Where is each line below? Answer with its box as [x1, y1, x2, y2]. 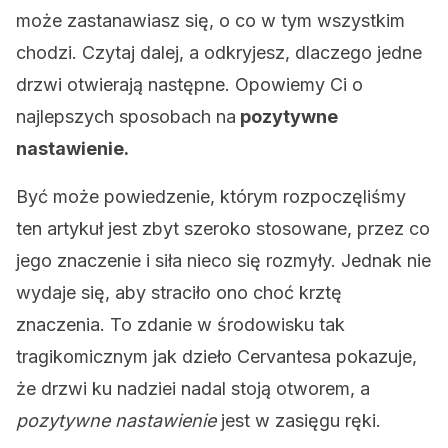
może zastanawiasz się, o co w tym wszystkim [16, 10, 405, 31]
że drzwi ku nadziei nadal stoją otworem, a [16, 378, 370, 399]
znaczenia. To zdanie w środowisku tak [16, 314, 345, 335]
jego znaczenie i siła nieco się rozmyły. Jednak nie [16, 250, 431, 271]
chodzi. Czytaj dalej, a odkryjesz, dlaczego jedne [16, 42, 422, 63]
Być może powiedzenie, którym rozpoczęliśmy [16, 186, 406, 207]
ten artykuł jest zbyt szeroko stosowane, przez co [16, 218, 430, 239]
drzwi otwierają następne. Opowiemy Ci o [16, 74, 363, 95]
